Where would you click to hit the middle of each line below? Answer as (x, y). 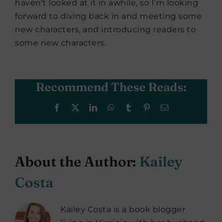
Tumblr (144, 107)
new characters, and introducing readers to (105, 29)
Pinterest (165, 107)
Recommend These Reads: (111, 87)
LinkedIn (112, 107)
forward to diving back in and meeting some (108, 16)
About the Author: (77, 161)
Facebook (77, 107)
